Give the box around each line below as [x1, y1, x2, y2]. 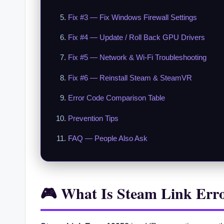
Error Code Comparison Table [68, 93, 165, 102]
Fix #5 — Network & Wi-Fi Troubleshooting [68, 53, 206, 62]
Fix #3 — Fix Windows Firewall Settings [68, 12, 197, 21]
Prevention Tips [68, 113, 118, 122]
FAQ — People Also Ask [68, 133, 147, 142]
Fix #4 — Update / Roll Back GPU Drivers [68, 32, 205, 41]
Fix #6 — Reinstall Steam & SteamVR [68, 73, 192, 82]
